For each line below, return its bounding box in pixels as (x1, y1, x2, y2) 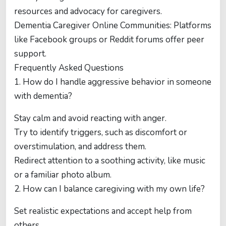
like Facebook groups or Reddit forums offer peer (14, 34, 204, 45)
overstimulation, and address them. (14, 141, 146, 152)
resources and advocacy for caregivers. (14, 6, 162, 17)
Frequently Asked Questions (14, 62, 124, 74)
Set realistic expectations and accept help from (14, 205, 192, 217)
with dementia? (14, 90, 72, 102)
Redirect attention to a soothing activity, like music (14, 155, 205, 166)
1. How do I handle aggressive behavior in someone (14, 76, 211, 88)
